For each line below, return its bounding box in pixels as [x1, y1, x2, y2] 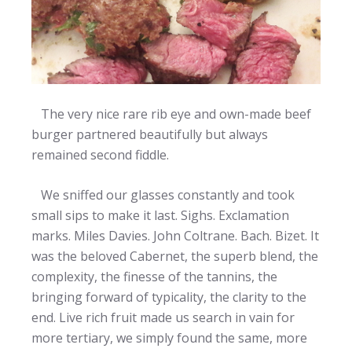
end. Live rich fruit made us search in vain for [31, 308, 295, 326]
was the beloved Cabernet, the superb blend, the [31, 247, 318, 265]
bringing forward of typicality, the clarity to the [31, 288, 306, 306]
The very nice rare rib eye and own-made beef [31, 104, 311, 123]
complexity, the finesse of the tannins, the [31, 267, 277, 285]
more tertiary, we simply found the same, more [31, 328, 307, 346]
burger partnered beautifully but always [31, 125, 268, 143]
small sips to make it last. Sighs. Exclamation [31, 206, 289, 224]
